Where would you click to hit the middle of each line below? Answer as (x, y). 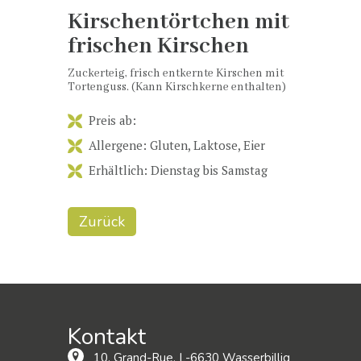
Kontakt (107, 337)
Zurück (102, 222)
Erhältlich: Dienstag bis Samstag (178, 170)
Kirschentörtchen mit (178, 22)
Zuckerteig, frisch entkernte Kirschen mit (176, 73)
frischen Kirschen (158, 46)
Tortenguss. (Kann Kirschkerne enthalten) (177, 87)
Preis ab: (112, 120)
